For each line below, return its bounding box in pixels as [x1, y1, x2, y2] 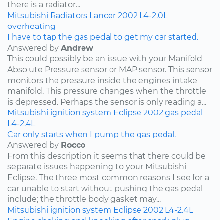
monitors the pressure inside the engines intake [7, 75, 197, 85]
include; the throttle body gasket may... [7, 194, 161, 204]
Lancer [89, 10, 116, 20]
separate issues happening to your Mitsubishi [7, 162, 186, 171]
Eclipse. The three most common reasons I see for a [7, 172, 209, 182]
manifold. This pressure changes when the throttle [7, 86, 206, 96]
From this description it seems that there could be [7, 151, 206, 161]
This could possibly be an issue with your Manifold [7, 54, 202, 63]
